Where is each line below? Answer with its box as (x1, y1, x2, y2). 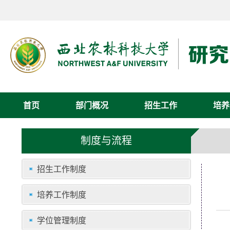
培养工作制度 (37, 189, 86, 200)
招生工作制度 (37, 163, 86, 175)
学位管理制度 (37, 215, 86, 226)
